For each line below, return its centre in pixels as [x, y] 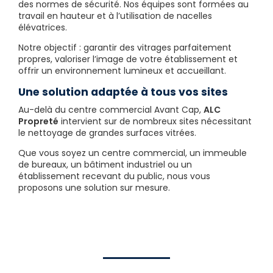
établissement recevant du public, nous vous [114, 176]
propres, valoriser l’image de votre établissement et [128, 59]
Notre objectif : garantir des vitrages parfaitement [125, 48]
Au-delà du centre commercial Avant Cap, [111, 109]
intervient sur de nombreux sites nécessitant [155, 121]
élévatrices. [43, 28]
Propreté [38, 121]
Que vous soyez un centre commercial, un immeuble [133, 153]
